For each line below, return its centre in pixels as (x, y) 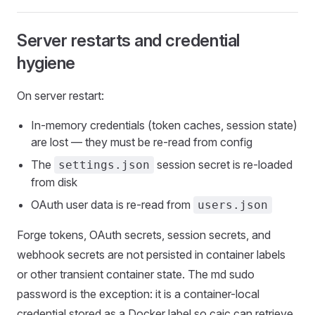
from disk (54, 182)
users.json (233, 205)
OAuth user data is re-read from (112, 205)
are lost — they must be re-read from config (142, 142)
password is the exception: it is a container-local (138, 294)
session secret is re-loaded (223, 165)
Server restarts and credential (128, 40)
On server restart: (60, 96)
